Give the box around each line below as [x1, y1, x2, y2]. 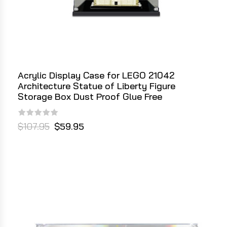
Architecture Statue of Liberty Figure [18, 80, 175, 92]
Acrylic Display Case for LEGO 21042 [18, 69, 174, 82]
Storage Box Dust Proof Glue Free [18, 91, 162, 103]
